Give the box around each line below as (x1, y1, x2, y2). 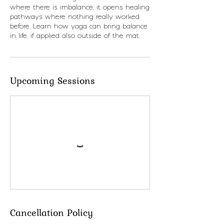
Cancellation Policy (10, 205, 93, 220)
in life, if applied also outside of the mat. (10, 32, 140, 39)
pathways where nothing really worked (10, 13, 139, 20)
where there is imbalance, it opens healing (10, 4, 149, 11)
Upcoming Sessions (10, 73, 95, 88)
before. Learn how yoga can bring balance (10, 23, 147, 30)
